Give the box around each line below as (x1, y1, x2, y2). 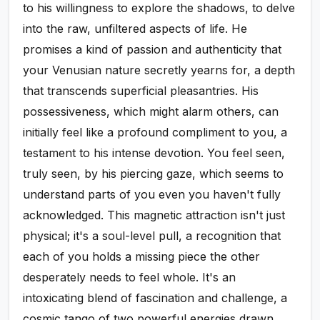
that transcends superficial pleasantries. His (23, 84, 259, 99)
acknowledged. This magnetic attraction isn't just (23, 208, 286, 223)
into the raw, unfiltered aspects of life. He (23, 21, 248, 36)
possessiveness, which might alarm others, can (23, 104, 279, 119)
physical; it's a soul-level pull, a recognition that (23, 229, 281, 244)
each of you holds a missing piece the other (23, 249, 261, 264)
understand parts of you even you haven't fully (23, 187, 281, 202)
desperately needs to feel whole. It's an (23, 270, 236, 285)
